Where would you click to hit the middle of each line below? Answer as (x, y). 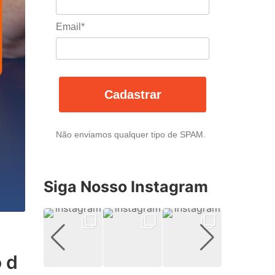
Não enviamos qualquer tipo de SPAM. (131, 134)
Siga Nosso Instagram (126, 186)
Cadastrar (133, 94)
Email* (70, 27)
